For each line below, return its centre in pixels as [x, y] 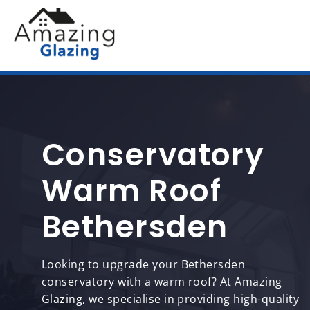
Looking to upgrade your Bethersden [144, 264]
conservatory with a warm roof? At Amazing [162, 282]
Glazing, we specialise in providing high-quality [171, 299]
